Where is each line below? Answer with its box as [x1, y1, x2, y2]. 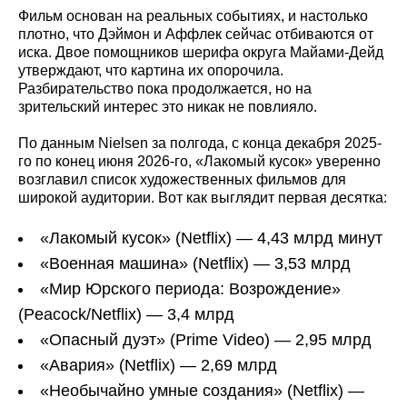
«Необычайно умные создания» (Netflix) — [40, 382, 364, 401]
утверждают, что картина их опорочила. [18, 63, 283, 79]
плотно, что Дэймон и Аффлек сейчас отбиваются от [18, 26, 373, 43]
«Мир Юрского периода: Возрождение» [40, 280, 341, 299]
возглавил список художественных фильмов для [18, 172, 346, 188]
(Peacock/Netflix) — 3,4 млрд [18, 305, 234, 324]
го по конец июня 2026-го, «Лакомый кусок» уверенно [18, 154, 381, 170]
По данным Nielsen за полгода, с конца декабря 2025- [18, 135, 382, 152]
